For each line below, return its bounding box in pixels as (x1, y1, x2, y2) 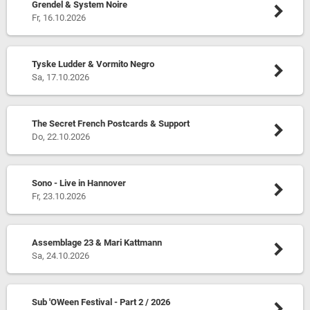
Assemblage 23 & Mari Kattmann (31, 237, 162, 248)
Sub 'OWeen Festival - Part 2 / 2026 (31, 297, 170, 307)
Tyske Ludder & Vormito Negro (31, 59, 154, 69)
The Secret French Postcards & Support (31, 118, 190, 129)
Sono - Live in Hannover (31, 178, 126, 188)
